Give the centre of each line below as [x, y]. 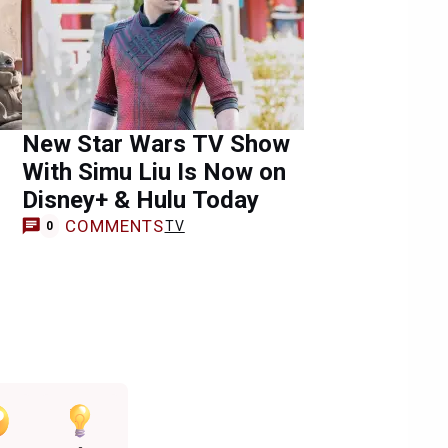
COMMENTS [114, 225]
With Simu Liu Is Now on [154, 172]
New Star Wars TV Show [156, 144]
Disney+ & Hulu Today [140, 200]
